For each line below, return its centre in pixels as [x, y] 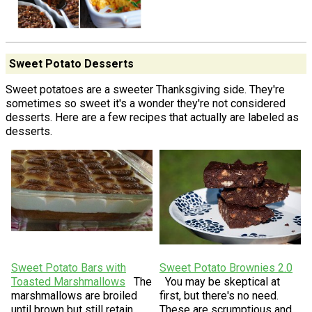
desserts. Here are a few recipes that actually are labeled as [152, 117]
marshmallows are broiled [74, 295]
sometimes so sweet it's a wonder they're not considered [146, 103]
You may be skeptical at [223, 281]
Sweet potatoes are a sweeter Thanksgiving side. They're [145, 89]
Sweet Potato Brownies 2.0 [226, 267]
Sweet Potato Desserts [71, 63]
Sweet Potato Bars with [68, 267]
